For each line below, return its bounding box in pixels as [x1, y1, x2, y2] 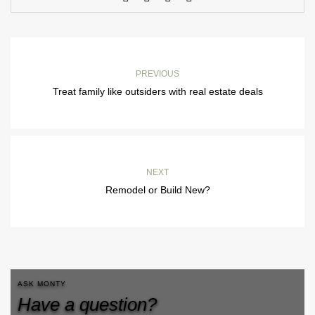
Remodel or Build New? [105, 184, 210, 195]
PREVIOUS [136, 69, 179, 79]
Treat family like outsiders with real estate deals [52, 86, 263, 97]
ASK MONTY [18, 280, 66, 288]
